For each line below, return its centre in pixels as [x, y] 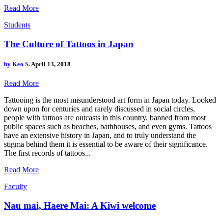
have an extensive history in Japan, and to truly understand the [100, 136]
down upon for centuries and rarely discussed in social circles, [99, 109]
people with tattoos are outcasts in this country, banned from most [105, 118]
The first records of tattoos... [47, 153]
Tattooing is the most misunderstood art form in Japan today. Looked [110, 100]
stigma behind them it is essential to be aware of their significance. [106, 144]
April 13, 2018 [51, 64]
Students [17, 25]
